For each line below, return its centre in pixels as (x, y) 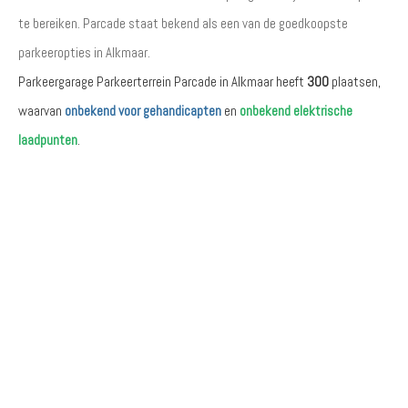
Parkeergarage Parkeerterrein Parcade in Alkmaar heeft (163, 82)
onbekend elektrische (296, 111)
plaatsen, (355, 82)
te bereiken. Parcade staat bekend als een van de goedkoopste (183, 23)
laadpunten (48, 140)
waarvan (41, 111)
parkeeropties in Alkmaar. (84, 52)
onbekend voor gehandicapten (143, 111)
